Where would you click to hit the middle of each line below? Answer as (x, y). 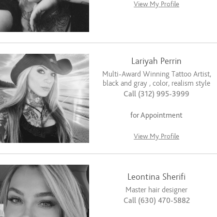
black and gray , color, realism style (157, 84)
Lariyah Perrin (157, 62)
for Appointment (157, 116)
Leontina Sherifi (157, 177)
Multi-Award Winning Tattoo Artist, (156, 74)
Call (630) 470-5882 (156, 201)
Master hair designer (157, 190)
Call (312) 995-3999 (157, 94)
